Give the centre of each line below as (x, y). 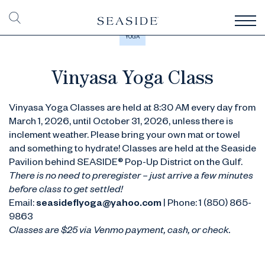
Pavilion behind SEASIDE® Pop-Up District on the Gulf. (126, 164)
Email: (22, 205)
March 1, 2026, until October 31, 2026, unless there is (121, 123)
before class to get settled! (66, 191)
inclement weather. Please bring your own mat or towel (125, 137)
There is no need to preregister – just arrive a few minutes (131, 177)
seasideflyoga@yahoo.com (99, 205)
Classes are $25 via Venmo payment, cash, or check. (121, 232)
